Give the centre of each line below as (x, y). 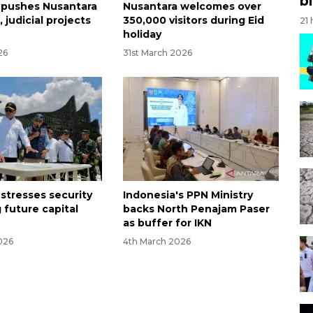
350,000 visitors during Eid (193, 21)
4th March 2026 (156, 241)
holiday (142, 35)
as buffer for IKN (167, 223)
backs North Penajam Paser (196, 209)
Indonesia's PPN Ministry (188, 195)
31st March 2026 (157, 52)
